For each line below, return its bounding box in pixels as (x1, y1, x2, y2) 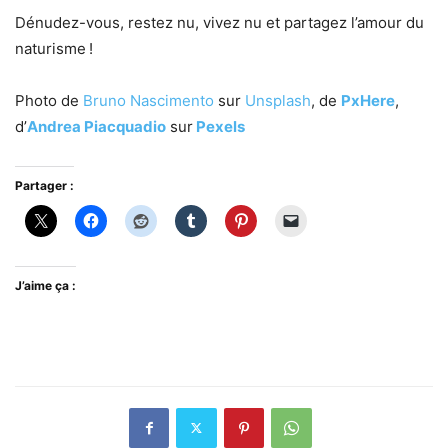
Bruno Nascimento (83, 90, 214, 110)
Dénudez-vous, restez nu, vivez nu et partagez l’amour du (15, 12, 424, 32)
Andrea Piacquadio (27, 116, 166, 136)
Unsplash (245, 90, 311, 110)
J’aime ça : (15, 277, 76, 293)
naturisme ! (15, 38, 93, 58)
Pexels (193, 116, 245, 136)
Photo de (15, 90, 83, 110)
